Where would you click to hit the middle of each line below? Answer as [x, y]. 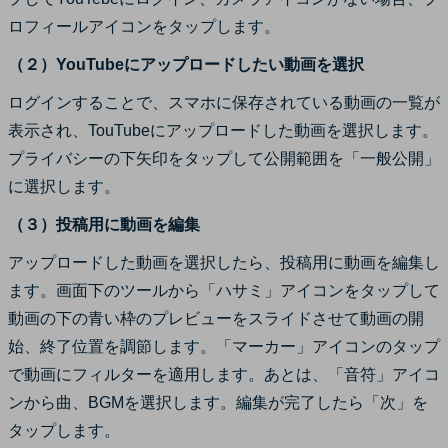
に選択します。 [64, 186]
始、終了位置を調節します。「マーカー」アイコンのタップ [224, 346]
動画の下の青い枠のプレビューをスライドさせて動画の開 [216, 318]
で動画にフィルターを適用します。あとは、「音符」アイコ [224, 374]
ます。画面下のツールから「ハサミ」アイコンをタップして [224, 290]
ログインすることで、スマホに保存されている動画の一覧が [224, 102]
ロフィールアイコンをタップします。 [144, 26]
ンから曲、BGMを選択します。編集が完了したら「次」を [218, 402]
